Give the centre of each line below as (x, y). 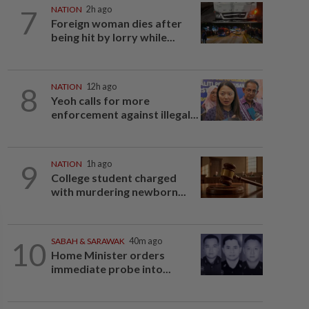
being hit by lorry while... (113, 37)
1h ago (99, 164)
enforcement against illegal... (124, 114)
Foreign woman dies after (116, 23)
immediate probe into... (111, 269)
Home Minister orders (108, 255)
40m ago (145, 241)
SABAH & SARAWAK (88, 241)
